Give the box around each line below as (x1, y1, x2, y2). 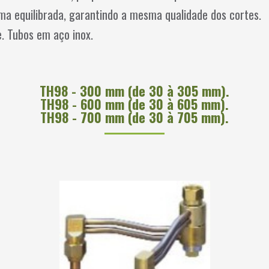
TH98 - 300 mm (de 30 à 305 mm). (40, 80, 229, 100)
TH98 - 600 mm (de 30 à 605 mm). (40, 94, 229, 113)
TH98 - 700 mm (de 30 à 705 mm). (40, 107, 229, 127)
